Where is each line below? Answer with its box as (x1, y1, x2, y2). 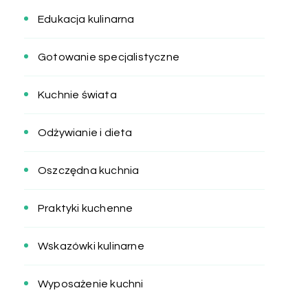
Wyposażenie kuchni (38, 278, 144, 290)
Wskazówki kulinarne (38, 241, 144, 252)
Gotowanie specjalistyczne (38, 52, 179, 63)
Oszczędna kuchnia (38, 165, 140, 177)
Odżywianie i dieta (38, 127, 133, 139)
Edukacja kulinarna (38, 14, 135, 25)
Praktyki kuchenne (38, 203, 133, 214)
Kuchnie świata (38, 89, 117, 101)
